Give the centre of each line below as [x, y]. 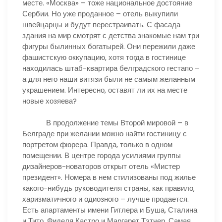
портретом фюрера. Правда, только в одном [97, 144]
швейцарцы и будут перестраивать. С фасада [101, 24]
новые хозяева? [50, 101]
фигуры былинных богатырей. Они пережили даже [109, 46]
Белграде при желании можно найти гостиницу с [105, 134]
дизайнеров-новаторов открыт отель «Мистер [101, 166]
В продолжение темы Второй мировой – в [105, 123]
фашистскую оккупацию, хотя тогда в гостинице [104, 57]
